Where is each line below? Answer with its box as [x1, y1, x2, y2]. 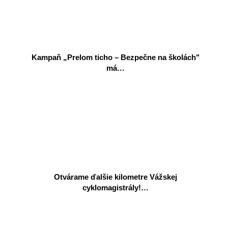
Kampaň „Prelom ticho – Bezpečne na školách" [32, 52, 199, 62]
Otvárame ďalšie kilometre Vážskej [54, 172, 177, 181]
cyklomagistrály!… [82, 183, 149, 192]
